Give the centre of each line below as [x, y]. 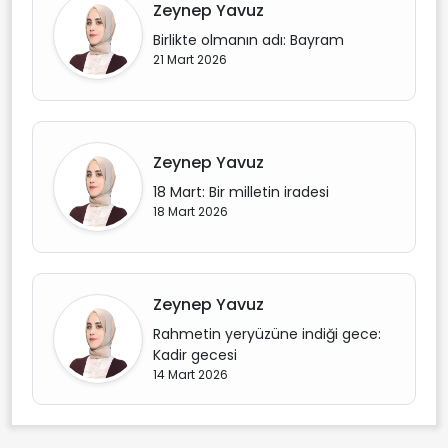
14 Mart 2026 [190, 374]
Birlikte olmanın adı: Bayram [248, 40]
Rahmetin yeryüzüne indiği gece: [267, 333]
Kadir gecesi [195, 354]
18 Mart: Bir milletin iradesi [241, 192]
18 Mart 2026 [190, 211]
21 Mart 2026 [190, 59]
